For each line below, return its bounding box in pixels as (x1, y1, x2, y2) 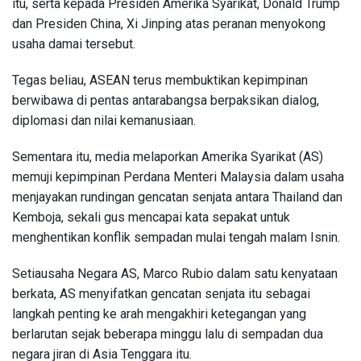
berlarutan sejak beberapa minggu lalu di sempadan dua (12, 326, 323, 342)
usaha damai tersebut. (12, 35, 135, 52)
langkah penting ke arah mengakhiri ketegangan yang (12, 305, 306, 322)
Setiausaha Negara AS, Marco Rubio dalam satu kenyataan (12, 265, 338, 281)
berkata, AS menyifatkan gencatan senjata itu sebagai (12, 285, 310, 301)
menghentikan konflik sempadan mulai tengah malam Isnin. (12, 229, 340, 245)
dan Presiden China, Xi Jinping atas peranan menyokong (12, 15, 326, 31)
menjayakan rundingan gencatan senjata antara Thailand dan (12, 189, 342, 205)
